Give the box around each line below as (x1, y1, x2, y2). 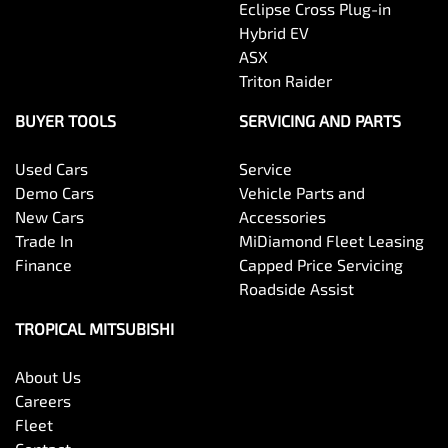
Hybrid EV (239, 23, 309, 43)
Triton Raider (239, 71, 332, 91)
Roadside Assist (239, 279, 354, 299)
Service (239, 159, 292, 179)
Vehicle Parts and (239, 183, 365, 203)
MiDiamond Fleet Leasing (239, 231, 424, 251)
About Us (15, 367, 81, 387)
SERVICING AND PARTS (239, 111, 401, 131)
